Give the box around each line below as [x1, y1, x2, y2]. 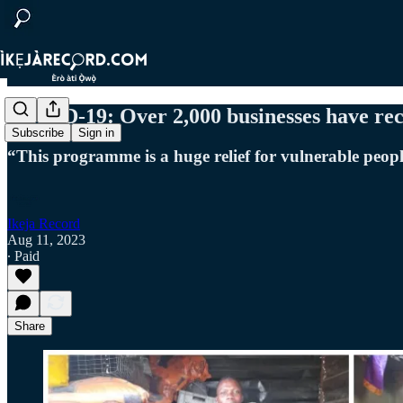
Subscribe [12, 126, 64, 140]
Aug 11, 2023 [7, 231, 85, 247]
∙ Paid [7, 247, 40, 264]
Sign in [78, 126, 114, 140]
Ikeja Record [7, 215, 80, 231]
